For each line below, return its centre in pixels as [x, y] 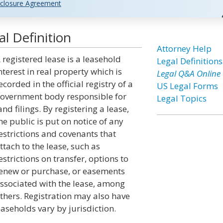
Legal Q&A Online [188, 73]
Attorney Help [184, 49]
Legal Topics [181, 98]
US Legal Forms [187, 86]
